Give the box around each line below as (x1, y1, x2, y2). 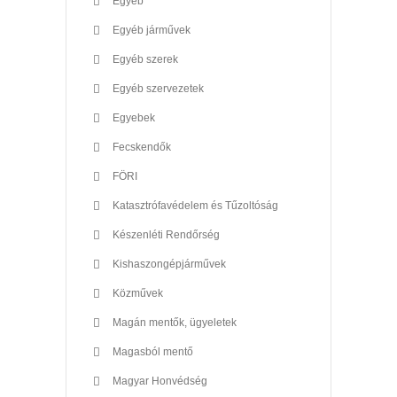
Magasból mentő (113, 345, 193, 358)
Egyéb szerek (113, 52, 178, 66)
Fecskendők (113, 140, 171, 153)
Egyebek (113, 111, 155, 124)
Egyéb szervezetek (113, 82, 204, 95)
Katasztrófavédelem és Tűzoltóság (113, 198, 278, 212)
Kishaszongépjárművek (113, 257, 226, 270)
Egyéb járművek (113, 23, 191, 36)
